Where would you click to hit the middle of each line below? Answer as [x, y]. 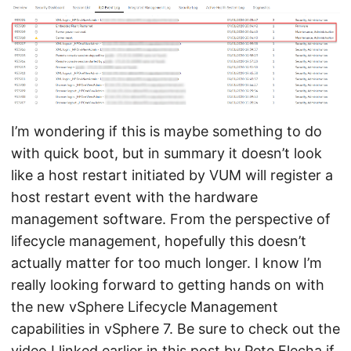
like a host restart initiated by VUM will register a [172, 175]
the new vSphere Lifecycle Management [145, 307]
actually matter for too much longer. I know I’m [166, 263]
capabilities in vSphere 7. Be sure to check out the [175, 329]
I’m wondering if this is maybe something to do [166, 132]
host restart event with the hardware [134, 197]
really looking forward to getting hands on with [168, 285]
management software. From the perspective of [171, 219]
